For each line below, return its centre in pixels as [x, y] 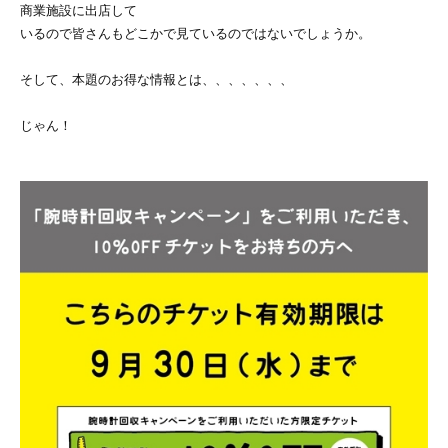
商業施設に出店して [78, 10]
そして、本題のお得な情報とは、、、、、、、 [156, 79]
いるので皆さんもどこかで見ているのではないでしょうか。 [195, 33]
